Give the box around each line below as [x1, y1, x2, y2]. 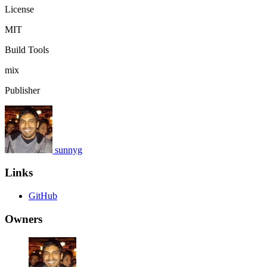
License [5, 4, 34, 14]
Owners [5, 212, 42, 225]
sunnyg [55, 144, 82, 155]
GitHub [29, 191, 57, 201]
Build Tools [5, 44, 49, 55]
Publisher [5, 85, 40, 95]
